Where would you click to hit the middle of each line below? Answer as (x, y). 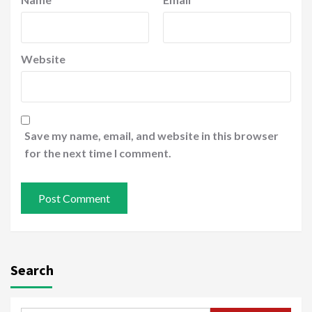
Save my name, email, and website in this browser (151, 136)
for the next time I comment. (98, 153)
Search (32, 270)
